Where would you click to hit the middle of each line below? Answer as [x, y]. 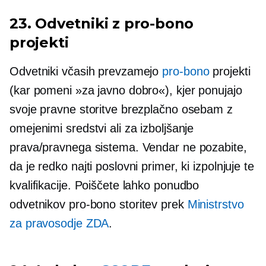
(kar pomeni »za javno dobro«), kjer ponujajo [126, 91]
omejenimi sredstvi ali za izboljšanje [102, 129]
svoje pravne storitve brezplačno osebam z [121, 110]
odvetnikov [39, 205]
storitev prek [152, 205]
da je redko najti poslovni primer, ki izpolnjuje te [132, 167]
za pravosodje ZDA [59, 224]
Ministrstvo [216, 205]
